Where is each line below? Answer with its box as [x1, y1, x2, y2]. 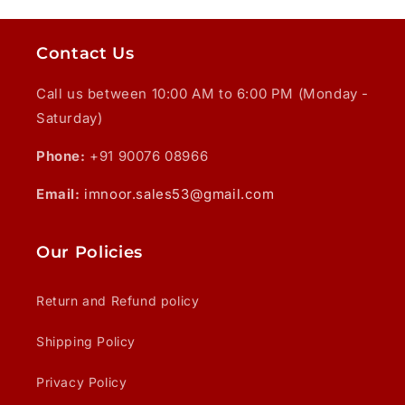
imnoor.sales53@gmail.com [84, 185, 275, 203]
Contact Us [36, 43, 135, 63]
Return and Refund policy [36, 293, 200, 309]
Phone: [36, 147, 90, 165]
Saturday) [36, 109, 103, 127]
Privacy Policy [36, 374, 127, 391]
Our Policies [36, 242, 143, 262]
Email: [36, 185, 85, 203]
